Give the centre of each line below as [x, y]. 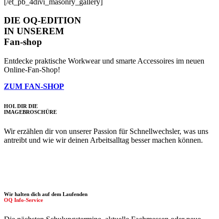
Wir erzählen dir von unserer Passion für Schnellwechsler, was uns [106, 131]
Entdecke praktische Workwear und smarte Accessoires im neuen [104, 61]
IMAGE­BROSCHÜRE [30, 112]
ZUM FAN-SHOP [34, 87]
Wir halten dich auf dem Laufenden [46, 194]
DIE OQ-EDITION [43, 21]
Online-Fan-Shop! [32, 70]
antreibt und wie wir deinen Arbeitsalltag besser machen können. [103, 140]
